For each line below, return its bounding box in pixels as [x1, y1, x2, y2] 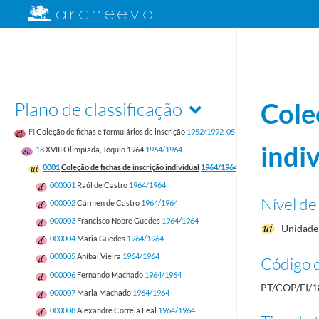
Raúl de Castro [77, 180, 127, 190]
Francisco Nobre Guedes [77, 216, 160, 226]
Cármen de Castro [77, 198, 140, 208]
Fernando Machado [77, 269, 143, 279]
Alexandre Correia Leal [77, 305, 157, 315]
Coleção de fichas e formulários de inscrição [36, 126, 185, 136]
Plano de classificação [14, 97, 182, 120]
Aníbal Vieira [77, 251, 121, 261]
